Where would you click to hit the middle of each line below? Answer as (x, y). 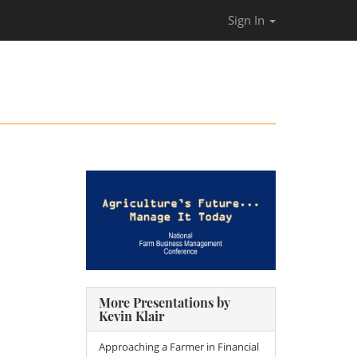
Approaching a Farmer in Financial (178, 347)
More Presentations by (164, 303)
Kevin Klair (131, 316)
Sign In (248, 20)
